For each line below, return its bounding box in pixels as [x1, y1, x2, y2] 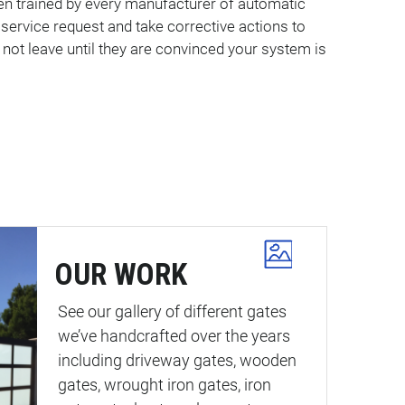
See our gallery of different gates [58, 303, 287, 321]
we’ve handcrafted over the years [58, 327, 291, 345]
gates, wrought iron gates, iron [58, 376, 272, 394]
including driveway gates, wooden [58, 352, 297, 370]
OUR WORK [55, 256, 188, 293]
